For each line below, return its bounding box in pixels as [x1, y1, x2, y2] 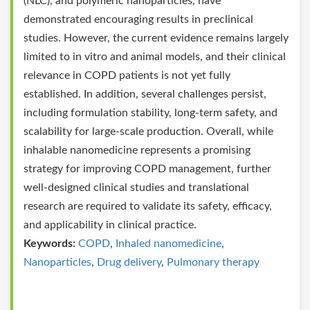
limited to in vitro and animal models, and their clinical [24, 51, 286, 63]
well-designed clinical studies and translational [24, 182, 249, 194]
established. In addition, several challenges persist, [24, 89, 266, 100]
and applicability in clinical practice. [24, 219, 197, 231]
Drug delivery [97, 257, 161, 268]
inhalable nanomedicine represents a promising [24, 145, 250, 156]
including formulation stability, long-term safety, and [24, 107, 277, 119]
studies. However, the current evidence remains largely [24, 33, 289, 44]
